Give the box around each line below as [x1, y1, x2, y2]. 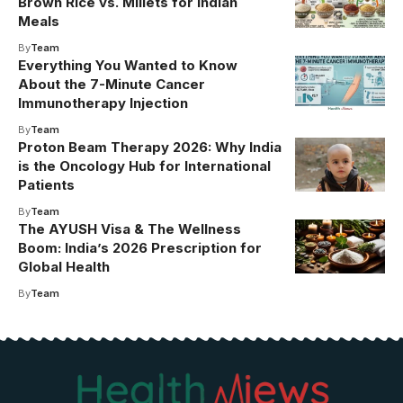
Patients [18, 175, 75, 193]
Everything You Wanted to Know [18, 56, 237, 74]
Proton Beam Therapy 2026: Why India [18, 138, 282, 156]
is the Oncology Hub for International [18, 157, 271, 175]
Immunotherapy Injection [18, 94, 188, 112]
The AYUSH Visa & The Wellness [18, 219, 241, 237]
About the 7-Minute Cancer [18, 75, 205, 93]
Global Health [18, 257, 110, 275]
